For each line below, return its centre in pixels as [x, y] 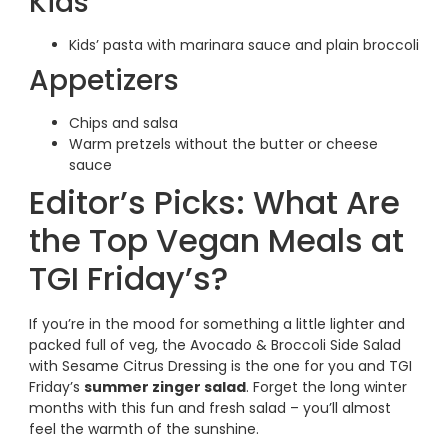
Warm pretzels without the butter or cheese [223, 143]
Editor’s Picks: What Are [214, 202]
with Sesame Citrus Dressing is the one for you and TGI [220, 365]
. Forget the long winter [326, 386]
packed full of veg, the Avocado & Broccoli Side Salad [214, 344]
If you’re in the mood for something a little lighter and [216, 323]
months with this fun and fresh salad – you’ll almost [209, 407]
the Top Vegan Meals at [216, 240]
